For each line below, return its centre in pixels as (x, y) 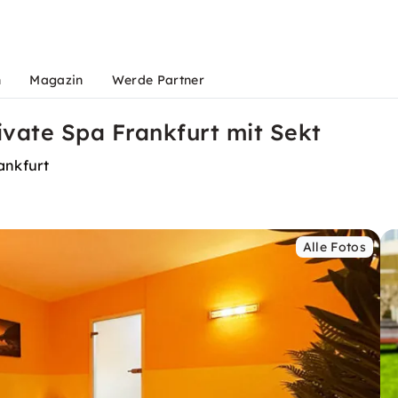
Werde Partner (158, 80)
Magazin (56, 80)
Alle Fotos (334, 247)
